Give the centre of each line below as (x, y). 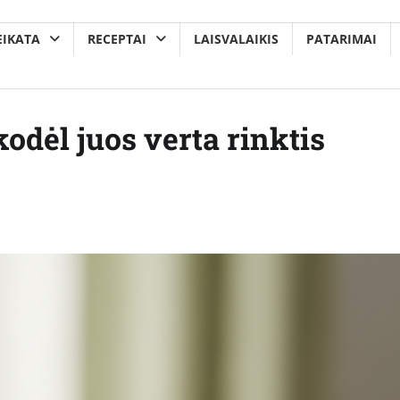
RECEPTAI (117, 38)
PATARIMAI (342, 38)
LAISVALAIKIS (236, 38)
